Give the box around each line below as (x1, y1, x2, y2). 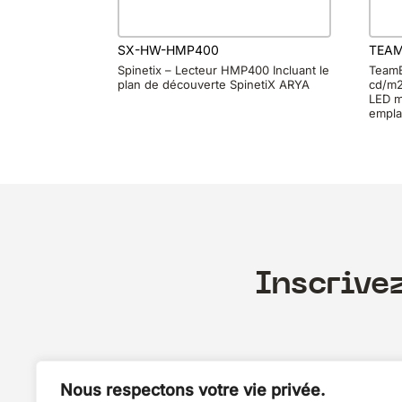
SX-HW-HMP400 (117, 41, 219, 57)
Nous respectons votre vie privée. (60, 380, 325, 399)
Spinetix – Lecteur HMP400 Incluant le (117, 63, 329, 78)
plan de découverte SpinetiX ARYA (117, 77, 310, 92)
